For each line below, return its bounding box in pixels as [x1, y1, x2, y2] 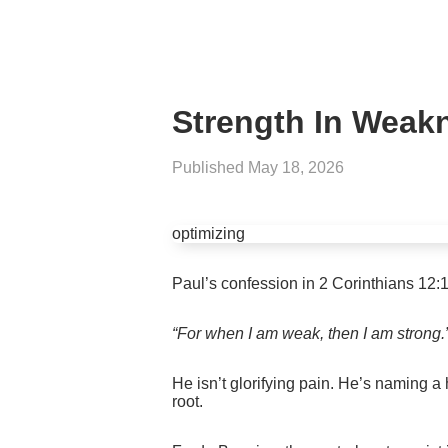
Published [172, 159, 248, 177]
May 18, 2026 [248, 159, 344, 177]
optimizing [172, 225, 245, 243]
